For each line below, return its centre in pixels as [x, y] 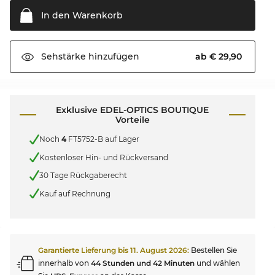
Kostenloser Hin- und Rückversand [104, 157]
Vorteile [132, 119]
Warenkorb [96, 15]
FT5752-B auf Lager [103, 139]
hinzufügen [113, 57]
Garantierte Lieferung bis [84, 250]
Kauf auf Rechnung [75, 193]
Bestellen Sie [214, 250]
